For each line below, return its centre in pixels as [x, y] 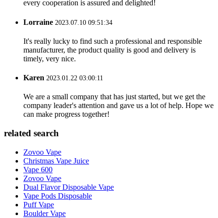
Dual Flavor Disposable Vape [69, 187]
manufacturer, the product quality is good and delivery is [109, 50]
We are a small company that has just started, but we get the [114, 97]
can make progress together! [66, 114]
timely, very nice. [50, 58]
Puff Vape [39, 204]
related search [31, 133]
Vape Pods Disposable [58, 196]
